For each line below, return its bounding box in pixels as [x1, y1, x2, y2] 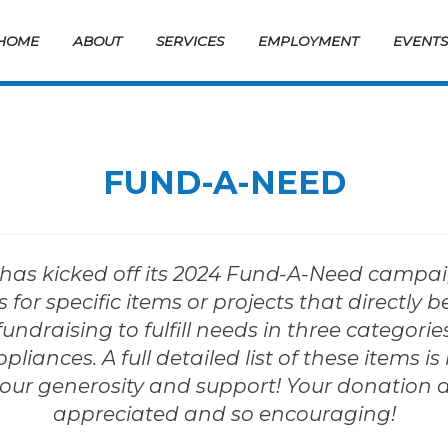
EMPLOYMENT [258, 33, 360, 50]
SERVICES [156, 33, 225, 50]
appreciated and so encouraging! [52, 402, 396, 426]
